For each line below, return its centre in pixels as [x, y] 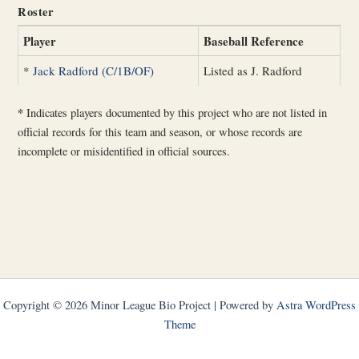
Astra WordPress [316, 305]
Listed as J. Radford [253, 70]
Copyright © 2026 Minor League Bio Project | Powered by [140, 305]
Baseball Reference [254, 40]
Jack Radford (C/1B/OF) [94, 70]
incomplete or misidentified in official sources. [124, 151]
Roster [36, 11]
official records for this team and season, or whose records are [160, 132]
